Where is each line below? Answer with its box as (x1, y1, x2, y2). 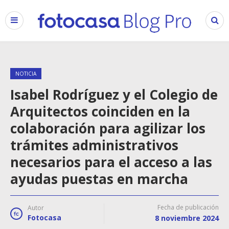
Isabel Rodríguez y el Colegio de (10, 85, 218, 104)
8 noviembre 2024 (155, 213, 219, 223)
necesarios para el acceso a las (10, 153, 212, 171)
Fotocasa (28, 213, 61, 222)
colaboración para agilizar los (10, 119, 205, 138)
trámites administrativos (10, 136, 178, 154)
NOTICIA (15, 70, 36, 77)
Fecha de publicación (157, 203, 219, 212)
